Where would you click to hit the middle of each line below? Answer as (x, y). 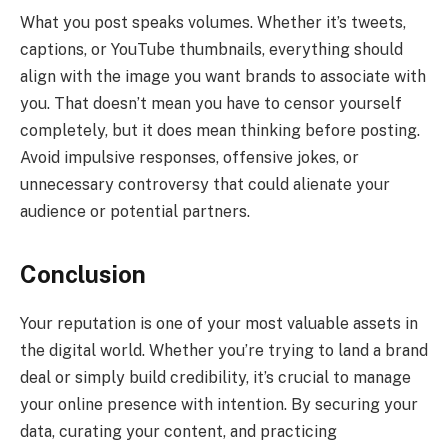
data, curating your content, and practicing (178, 432)
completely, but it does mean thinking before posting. (220, 130)
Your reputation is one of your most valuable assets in (219, 324)
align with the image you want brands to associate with (223, 76)
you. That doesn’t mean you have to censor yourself (211, 103)
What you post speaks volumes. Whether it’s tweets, (213, 22)
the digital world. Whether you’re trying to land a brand (224, 351)
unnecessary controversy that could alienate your (205, 184)
